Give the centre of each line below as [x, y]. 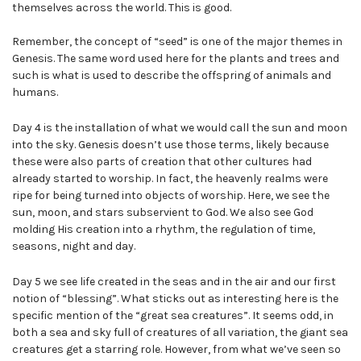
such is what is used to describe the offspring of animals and [172, 76]
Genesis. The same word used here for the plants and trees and [176, 59]
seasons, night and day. [74, 247]
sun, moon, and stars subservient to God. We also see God [163, 213]
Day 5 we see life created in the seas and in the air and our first [174, 281]
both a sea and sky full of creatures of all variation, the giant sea [180, 332]
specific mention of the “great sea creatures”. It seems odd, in [173, 315]
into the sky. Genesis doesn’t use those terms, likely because [170, 145]
